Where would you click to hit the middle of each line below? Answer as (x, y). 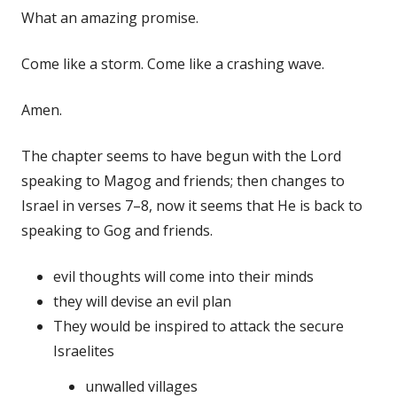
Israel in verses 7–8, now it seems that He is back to (192, 205)
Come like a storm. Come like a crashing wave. (173, 63)
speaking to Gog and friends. (117, 230)
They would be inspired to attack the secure (198, 326)
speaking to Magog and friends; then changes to (183, 180)
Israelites (84, 350)
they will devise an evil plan (142, 301)
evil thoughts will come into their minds (183, 276)
